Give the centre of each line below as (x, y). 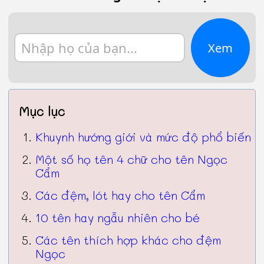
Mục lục (42, 111)
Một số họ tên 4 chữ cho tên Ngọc (132, 159)
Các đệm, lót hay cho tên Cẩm (121, 195)
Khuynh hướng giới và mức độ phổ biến (143, 136)
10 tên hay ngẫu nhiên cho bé (118, 217)
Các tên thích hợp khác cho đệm (128, 240)
